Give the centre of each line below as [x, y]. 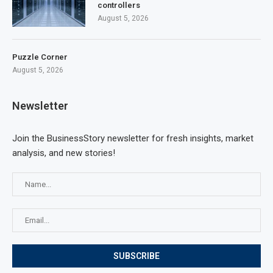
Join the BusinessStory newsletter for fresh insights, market [133, 138]
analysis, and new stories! [64, 153]
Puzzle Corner [40, 57]
